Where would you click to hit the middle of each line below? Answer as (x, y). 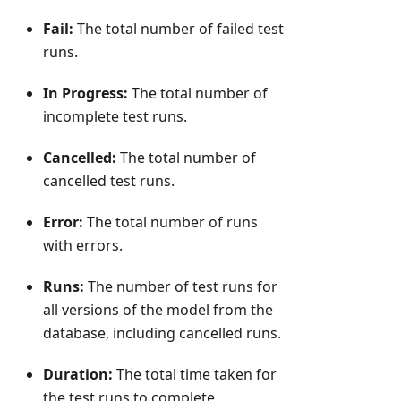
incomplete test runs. (115, 116)
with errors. (83, 245)
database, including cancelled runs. (162, 333)
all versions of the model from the (158, 309)
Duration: (78, 374)
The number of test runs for (181, 286)
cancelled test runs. (109, 180)
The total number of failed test (179, 28)
